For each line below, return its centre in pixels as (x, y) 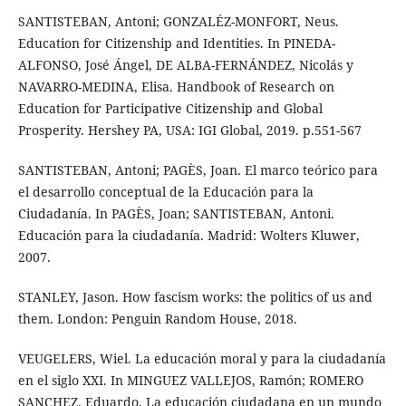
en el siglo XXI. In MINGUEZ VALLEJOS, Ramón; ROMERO (190, 381)
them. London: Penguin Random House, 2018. (157, 319)
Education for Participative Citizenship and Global (170, 109)
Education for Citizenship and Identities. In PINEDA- (176, 43)
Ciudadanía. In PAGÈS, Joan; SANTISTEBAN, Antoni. (176, 214)
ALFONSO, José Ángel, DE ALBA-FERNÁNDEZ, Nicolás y (185, 65)
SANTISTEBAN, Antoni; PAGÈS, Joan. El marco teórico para (198, 170)
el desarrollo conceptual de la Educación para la (165, 192)
